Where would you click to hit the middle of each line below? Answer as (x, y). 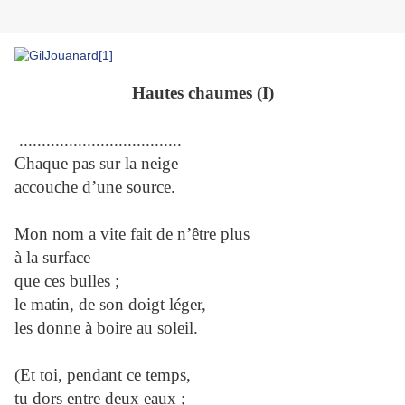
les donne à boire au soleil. (106, 328)
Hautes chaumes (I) (202, 93)
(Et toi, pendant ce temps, (103, 375)
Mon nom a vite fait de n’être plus (132, 234)
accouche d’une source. (95, 187)
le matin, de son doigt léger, (110, 305)
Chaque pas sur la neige (96, 164)
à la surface (52, 258)
